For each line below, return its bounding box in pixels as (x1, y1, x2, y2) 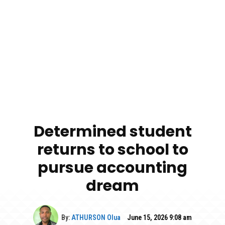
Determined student (33, 121, 192, 142)
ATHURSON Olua (71, 213, 121, 221)
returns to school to (37, 139, 188, 160)
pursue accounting (38, 157, 187, 178)
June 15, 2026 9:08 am (127, 213, 192, 222)
